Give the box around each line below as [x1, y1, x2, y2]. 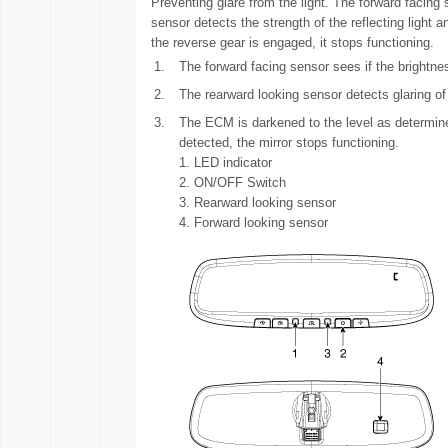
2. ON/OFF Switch [178, 175, 286, 190]
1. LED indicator [178, 155, 272, 170]
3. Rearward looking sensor [178, 195, 336, 210]
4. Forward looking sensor [178, 215, 328, 230]
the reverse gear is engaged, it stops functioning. [150, 35, 434, 50]
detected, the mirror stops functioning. [178, 135, 399, 150]
